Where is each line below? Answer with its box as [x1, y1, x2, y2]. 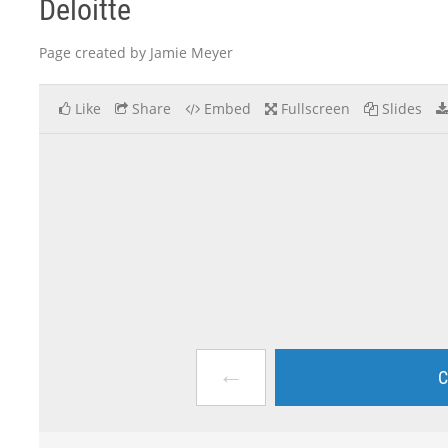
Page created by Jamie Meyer [39, 43, 233, 62]
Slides [382, 99, 422, 118]
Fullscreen [281, 99, 350, 118]
